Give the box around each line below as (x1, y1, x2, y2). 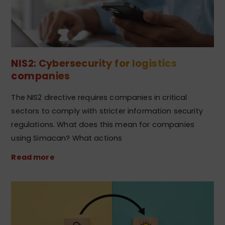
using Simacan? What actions (11, 133, 123, 144)
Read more (11, 152, 55, 163)
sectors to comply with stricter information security (11, 106, 203, 117)
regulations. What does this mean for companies (11, 120, 195, 130)
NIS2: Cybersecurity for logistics (11, 56, 177, 70)
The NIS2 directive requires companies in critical (11, 92, 187, 103)
